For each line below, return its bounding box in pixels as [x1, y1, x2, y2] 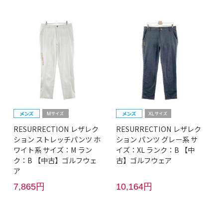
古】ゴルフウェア [115, 155, 172, 166]
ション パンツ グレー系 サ [115, 134, 198, 145]
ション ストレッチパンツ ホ [13, 134, 101, 145]
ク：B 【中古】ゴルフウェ [13, 155, 97, 166]
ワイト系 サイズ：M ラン [13, 144, 92, 155]
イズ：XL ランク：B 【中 [115, 144, 195, 155]
